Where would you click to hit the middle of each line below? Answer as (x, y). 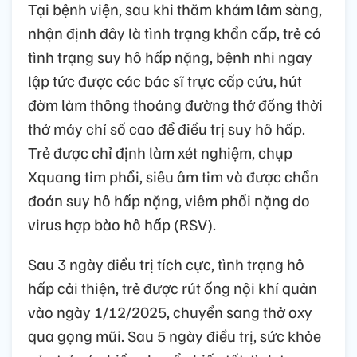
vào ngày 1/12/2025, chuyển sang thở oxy (170, 312)
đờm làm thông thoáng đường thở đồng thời (175, 105)
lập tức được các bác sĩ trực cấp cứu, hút (165, 81)
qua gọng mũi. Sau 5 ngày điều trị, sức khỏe (175, 336)
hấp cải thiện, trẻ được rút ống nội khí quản (173, 288)
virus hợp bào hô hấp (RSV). (122, 224)
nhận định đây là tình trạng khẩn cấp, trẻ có (175, 33)
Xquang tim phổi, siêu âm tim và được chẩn (173, 177)
